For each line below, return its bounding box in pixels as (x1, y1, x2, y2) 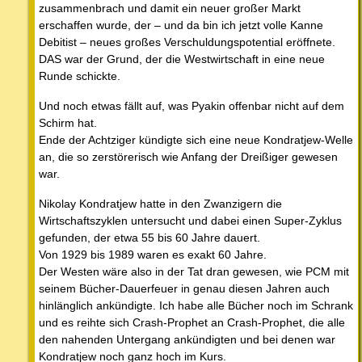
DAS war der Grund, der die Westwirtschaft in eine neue (39, 53, 325, 66)
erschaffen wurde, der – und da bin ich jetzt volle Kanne (39, 19, 323, 32)
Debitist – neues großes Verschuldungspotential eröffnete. (39, 36, 335, 49)
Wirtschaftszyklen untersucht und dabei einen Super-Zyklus (39, 214, 342, 228)
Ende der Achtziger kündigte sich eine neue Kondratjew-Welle (39, 133, 353, 147)
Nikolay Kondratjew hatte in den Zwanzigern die (39, 197, 282, 211)
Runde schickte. (39, 69, 120, 83)
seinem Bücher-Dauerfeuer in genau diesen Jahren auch (39, 282, 330, 296)
